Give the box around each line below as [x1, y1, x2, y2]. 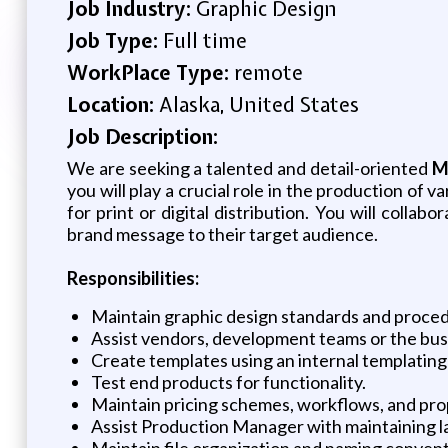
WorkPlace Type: [66, 58, 234, 86]
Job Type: [66, 26, 163, 54]
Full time [162, 26, 247, 54]
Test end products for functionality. [90, 370, 366, 393]
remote [233, 58, 303, 86]
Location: [66, 90, 159, 118]
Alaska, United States [158, 90, 359, 118]
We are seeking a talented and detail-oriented [66, 156, 432, 179]
